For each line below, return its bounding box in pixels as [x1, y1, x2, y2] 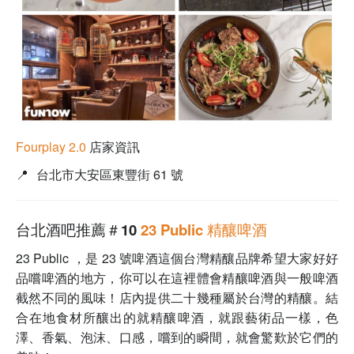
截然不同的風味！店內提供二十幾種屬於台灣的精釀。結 [16, 288, 338, 307]
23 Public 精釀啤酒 [141, 219, 271, 241]
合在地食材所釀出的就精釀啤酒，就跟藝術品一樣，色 [16, 308, 338, 327]
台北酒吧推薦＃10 [16, 219, 141, 241]
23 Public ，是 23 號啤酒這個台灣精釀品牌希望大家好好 [16, 249, 338, 268]
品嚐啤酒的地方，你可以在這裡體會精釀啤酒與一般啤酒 [16, 269, 338, 288]
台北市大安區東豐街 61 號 [36, 165, 183, 184]
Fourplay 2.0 [16, 137, 86, 156]
